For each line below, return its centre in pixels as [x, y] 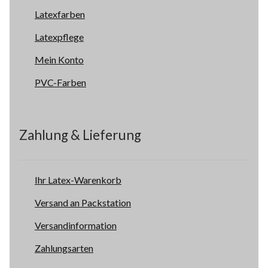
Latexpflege [59, 36]
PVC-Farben [60, 82]
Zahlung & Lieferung [80, 135]
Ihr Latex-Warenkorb [78, 180]
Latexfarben [60, 14]
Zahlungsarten [64, 248]
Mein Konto [59, 59]
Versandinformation [75, 226]
